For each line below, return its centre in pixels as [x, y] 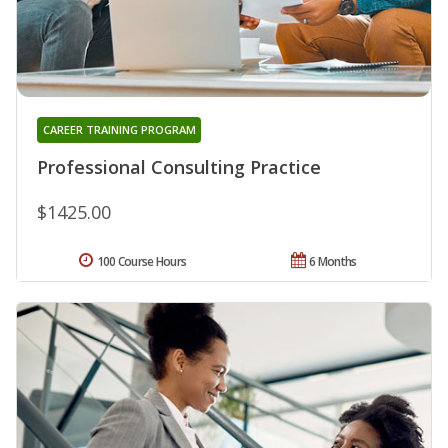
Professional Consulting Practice [179, 166]
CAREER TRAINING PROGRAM [119, 129]
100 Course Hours [141, 261]
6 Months [333, 261]
